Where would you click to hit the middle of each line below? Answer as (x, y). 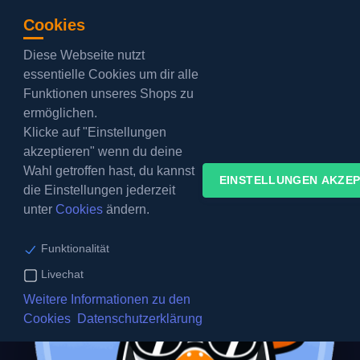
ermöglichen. (60, 113)
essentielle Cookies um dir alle (110, 74)
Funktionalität (75, 248)
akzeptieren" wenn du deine (102, 151)
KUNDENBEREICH (191, 100)
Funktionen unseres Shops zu (108, 94)
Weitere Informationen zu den (106, 299)
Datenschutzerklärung (139, 319)
